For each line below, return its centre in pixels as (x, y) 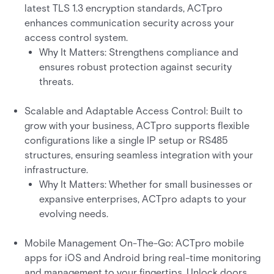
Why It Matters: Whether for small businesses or (146, 184)
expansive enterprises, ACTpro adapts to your (143, 199)
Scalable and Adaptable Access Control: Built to (134, 111)
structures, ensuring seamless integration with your (139, 155)
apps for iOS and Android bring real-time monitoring (143, 258)
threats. (56, 82)
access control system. (76, 38)
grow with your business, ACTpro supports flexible (137, 126)
